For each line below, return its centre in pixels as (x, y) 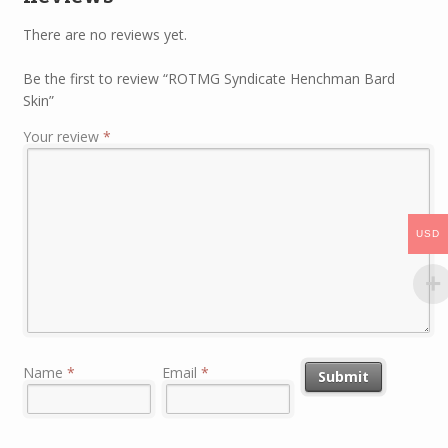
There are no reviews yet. (104, 34)
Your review (62, 137)
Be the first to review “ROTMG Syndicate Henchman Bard (208, 79)
